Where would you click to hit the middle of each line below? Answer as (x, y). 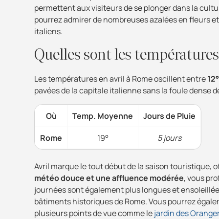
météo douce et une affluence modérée (109, 178)
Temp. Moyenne (103, 116)
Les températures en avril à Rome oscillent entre (121, 78)
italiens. (48, 31)
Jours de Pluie (169, 116)
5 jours (169, 138)
